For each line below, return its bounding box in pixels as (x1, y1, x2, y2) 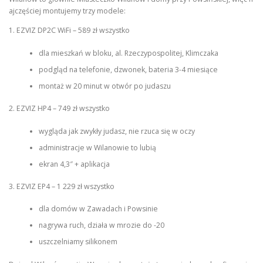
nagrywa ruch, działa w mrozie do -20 (38, 220, 164, 231)
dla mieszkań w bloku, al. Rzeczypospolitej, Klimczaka (38, 48, 218, 58)
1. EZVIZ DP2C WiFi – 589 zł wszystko (9, 25, 130, 36)
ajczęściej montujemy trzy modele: (9, 6, 126, 16)
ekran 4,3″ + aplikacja (38, 159, 110, 169)
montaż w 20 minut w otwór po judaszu (38, 80, 171, 91)
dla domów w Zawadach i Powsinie (38, 204, 158, 214)
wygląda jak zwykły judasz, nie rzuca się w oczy (38, 126, 195, 136)
